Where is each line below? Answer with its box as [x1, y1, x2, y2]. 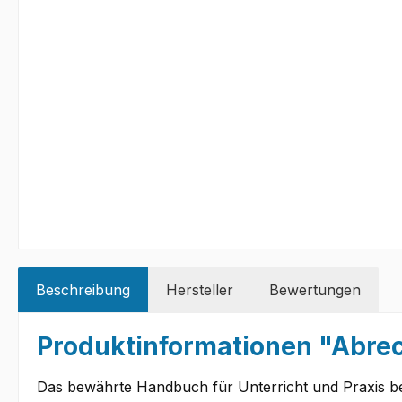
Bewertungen [269, 281, 361, 300]
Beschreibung [36, 281, 130, 300]
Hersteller [166, 281, 233, 300]
